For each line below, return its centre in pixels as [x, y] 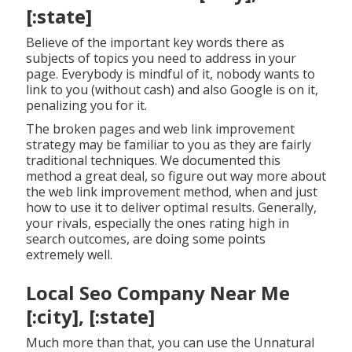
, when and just [273, 191]
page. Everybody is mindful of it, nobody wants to [170, 73]
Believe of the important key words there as [155, 42]
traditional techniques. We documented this [153, 160]
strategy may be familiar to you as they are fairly [168, 144]
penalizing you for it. [86, 105]
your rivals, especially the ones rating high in [157, 223]
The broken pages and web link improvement [160, 128]
